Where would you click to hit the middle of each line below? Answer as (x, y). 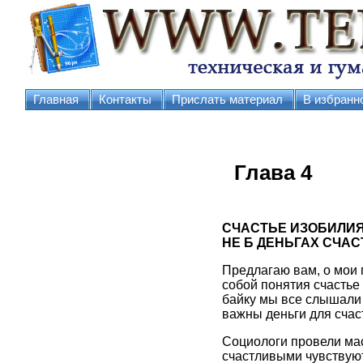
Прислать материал (227, 100)
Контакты (125, 100)
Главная (56, 100)
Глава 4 (273, 173)
